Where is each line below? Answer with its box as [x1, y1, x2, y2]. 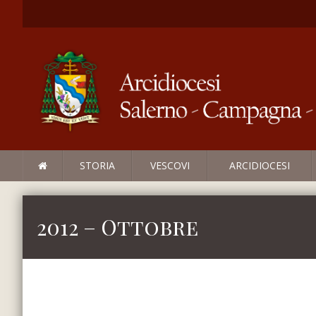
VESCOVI [150, 159, 190, 173]
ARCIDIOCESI [229, 159, 290, 173]
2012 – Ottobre [37, 213, 198, 242]
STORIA [80, 159, 115, 173]
